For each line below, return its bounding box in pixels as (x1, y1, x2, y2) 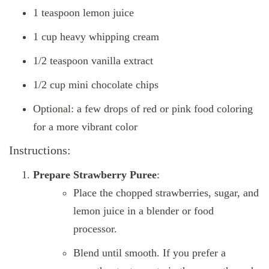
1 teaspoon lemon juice (33, 7, 134, 19)
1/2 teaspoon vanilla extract (33, 55, 153, 67)
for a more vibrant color (33, 121, 138, 133)
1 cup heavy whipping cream (33, 31, 159, 43)
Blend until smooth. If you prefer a (73, 246, 226, 259)
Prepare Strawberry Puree (33, 168, 157, 181)
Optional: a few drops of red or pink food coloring (33, 103, 253, 115)
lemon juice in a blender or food (73, 204, 214, 217)
